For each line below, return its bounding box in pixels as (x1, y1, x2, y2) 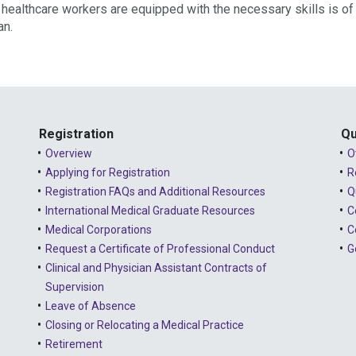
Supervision (45, 280, 104, 293)
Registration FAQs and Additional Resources (45, 184, 265, 198)
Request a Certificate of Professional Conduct (45, 242, 275, 255)
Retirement (45, 337, 103, 350)
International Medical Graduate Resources (45, 203, 255, 217)
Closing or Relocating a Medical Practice (45, 318, 244, 331)
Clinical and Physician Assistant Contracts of (45, 261, 267, 274)
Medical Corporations (45, 222, 152, 236)
